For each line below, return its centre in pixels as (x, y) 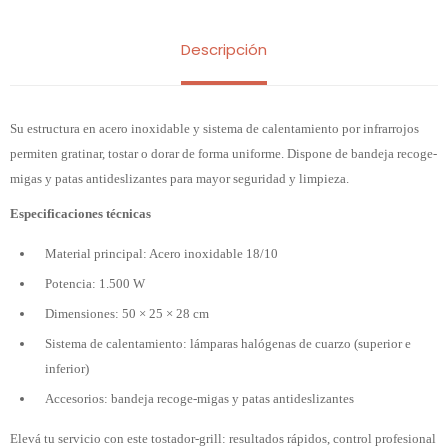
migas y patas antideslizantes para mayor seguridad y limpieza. (179, 178)
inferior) (67, 368)
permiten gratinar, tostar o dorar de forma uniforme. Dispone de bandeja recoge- (223, 153)
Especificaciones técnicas (80, 213)
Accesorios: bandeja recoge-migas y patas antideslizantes (199, 398)
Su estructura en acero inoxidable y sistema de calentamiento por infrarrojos (214, 128)
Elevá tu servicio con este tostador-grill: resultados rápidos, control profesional (223, 438)
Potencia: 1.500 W (95, 283)
